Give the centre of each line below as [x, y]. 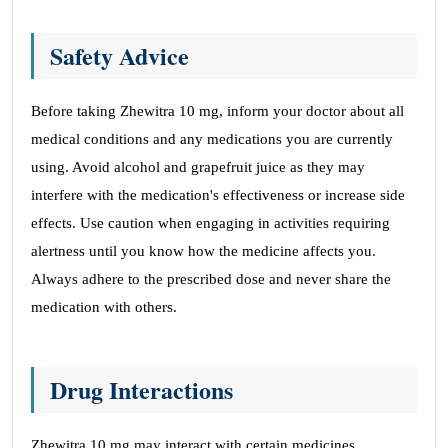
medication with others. [104, 307]
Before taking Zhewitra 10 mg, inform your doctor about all [217, 111]
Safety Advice [119, 55]
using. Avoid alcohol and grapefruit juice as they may [198, 167]
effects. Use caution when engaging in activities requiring [210, 223]
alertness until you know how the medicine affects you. [203, 251]
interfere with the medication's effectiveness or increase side [218, 195]
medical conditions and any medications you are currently [212, 139]
